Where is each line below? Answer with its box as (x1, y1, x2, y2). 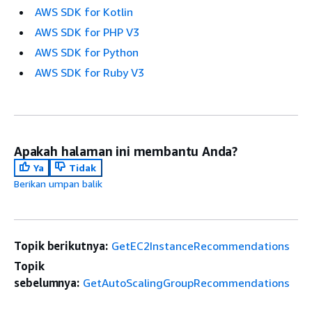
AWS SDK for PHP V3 (35, 25, 139, 39)
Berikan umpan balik (14, 178, 102, 189)
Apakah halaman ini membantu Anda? (14, 143, 238, 159)
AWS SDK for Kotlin (35, 5, 133, 19)
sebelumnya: (14, 276, 80, 290)
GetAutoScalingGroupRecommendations (83, 276, 290, 290)
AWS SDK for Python (35, 45, 139, 59)
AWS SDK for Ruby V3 (35, 65, 144, 79)
